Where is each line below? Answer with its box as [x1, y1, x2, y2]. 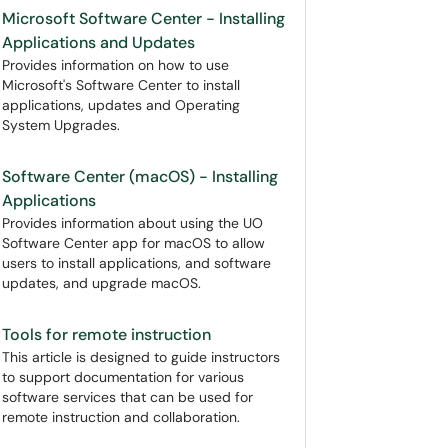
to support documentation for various [2, 368, 244, 386]
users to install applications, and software [2, 254, 271, 272]
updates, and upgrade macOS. [2, 274, 201, 292]
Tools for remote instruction [2, 324, 211, 345]
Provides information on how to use [2, 56, 229, 74]
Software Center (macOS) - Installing [2, 166, 278, 187]
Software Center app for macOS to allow [2, 234, 265, 252]
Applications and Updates [2, 32, 195, 53]
